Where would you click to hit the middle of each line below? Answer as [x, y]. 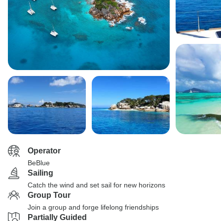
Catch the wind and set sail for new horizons [96, 185]
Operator [44, 151]
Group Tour [49, 195]
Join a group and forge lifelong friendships [93, 207]
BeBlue [39, 163]
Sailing [40, 173]
